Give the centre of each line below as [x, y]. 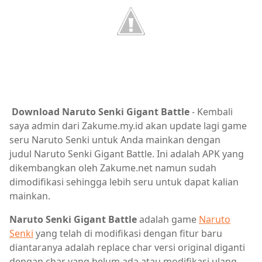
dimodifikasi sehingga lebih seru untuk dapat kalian [124, 182]
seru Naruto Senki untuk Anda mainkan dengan [115, 140]
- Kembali [211, 112]
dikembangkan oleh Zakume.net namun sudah [113, 168]
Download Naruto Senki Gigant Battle [101, 112]
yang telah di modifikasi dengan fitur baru [128, 234]
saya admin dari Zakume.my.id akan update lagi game [128, 126]
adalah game [169, 220]
